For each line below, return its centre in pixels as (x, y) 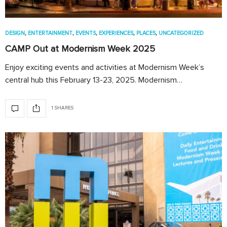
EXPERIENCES (116, 33)
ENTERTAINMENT (50, 33)
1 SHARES (62, 108)
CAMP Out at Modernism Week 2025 (80, 48)
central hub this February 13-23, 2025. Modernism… (94, 80)
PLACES (146, 33)
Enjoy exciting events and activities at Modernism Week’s (105, 67)
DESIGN (15, 33)
